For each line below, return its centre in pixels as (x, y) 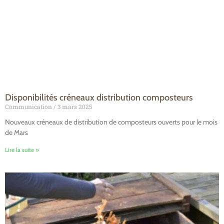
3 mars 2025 (74, 107)
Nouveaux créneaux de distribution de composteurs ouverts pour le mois (111, 122)
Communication (29, 107)
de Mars (16, 133)
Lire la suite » (22, 150)
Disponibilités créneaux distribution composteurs (99, 98)
